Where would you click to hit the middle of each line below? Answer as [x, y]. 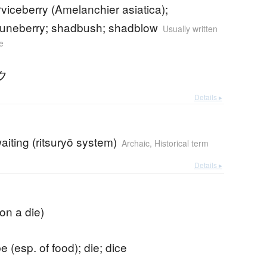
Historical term [182, 143]
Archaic [136, 143]
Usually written [190, 29]
